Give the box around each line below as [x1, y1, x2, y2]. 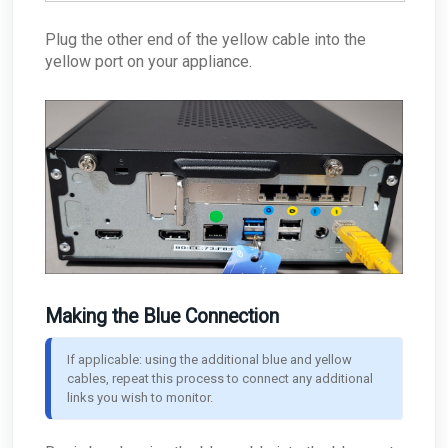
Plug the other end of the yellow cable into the [45, 29, 366, 49]
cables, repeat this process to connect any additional [67, 370, 373, 386]
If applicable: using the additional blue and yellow [67, 351, 352, 367]
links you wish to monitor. [67, 389, 213, 405]
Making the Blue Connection [45, 304, 279, 328]
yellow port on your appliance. [45, 51, 252, 71]
